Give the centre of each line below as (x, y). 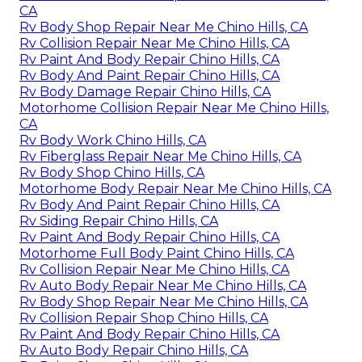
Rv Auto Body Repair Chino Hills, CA (134, 350)
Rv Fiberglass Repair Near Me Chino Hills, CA (160, 156)
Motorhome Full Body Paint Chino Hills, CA (157, 253)
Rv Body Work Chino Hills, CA (113, 140)
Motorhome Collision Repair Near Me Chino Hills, (174, 107)
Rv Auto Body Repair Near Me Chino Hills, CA (163, 285)
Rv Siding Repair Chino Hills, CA (119, 221)
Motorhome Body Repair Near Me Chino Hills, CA (175, 188)
